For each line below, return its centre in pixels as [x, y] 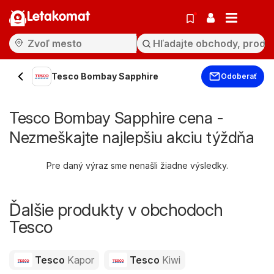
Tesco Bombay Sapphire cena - [116, 118]
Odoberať [239, 76]
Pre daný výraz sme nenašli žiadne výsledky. [137, 165]
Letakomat [58, 17]
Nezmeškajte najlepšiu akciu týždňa [131, 137]
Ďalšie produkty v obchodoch [116, 210]
